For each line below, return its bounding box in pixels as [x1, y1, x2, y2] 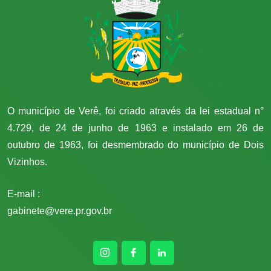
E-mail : [7, 189, 42, 200]
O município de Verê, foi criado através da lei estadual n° [7, 106, 264, 117]
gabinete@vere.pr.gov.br [7, 206, 112, 217]
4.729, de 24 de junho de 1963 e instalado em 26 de [7, 123, 264, 134]
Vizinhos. [7, 157, 47, 168]
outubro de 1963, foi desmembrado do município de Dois [7, 140, 264, 151]
